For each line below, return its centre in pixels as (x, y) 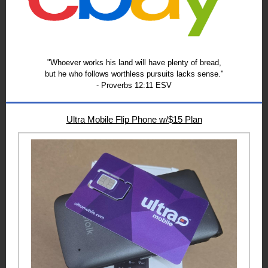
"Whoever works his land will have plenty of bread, (134, 63)
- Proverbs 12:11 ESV (134, 85)
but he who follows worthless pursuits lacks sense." (134, 74)
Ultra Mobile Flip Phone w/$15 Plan (134, 119)
